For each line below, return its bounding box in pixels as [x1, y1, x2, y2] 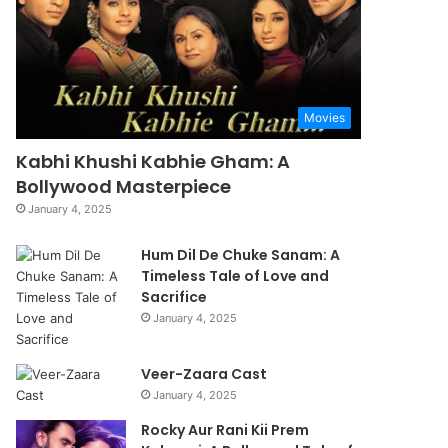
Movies [304, 109, 345, 125]
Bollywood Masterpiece [16, 173, 232, 199]
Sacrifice [141, 286, 208, 307]
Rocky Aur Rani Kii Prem [141, 419, 310, 440]
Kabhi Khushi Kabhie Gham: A [16, 148, 291, 174]
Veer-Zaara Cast [141, 363, 268, 384]
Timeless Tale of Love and [141, 265, 330, 286]
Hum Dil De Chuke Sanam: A [141, 244, 341, 265]
